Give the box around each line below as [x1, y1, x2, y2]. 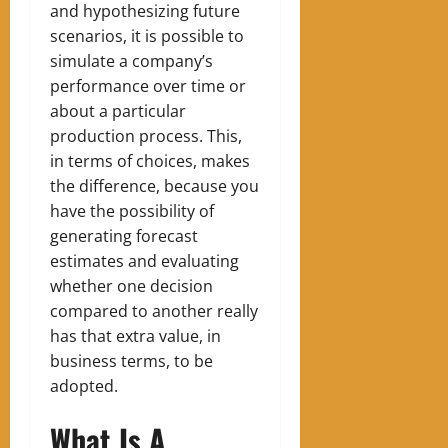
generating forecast [50, 225, 198, 248]
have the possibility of [50, 200, 214, 223]
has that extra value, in [50, 325, 221, 348]
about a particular [50, 100, 186, 123]
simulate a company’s [50, 50, 213, 73]
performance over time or [50, 75, 246, 98]
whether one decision [50, 275, 213, 298]
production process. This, [50, 125, 242, 148]
